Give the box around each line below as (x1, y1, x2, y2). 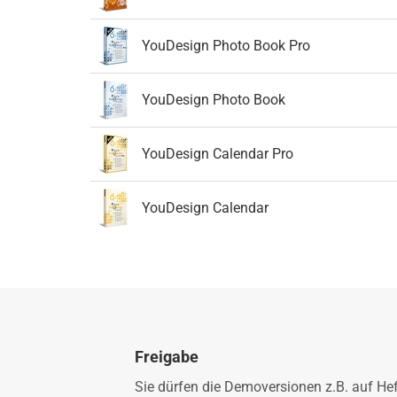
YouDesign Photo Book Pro (142, 36, 310, 54)
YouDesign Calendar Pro (142, 144, 293, 162)
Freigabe (135, 346, 198, 366)
